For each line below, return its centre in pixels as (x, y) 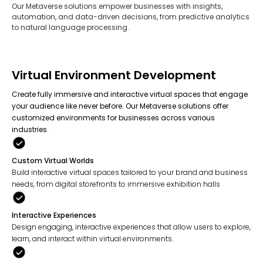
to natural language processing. (70, 28)
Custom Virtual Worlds (53, 161)
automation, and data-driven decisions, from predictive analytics (131, 17)
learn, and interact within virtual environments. (92, 239)
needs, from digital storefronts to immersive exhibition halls (116, 184)
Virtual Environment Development (114, 75)
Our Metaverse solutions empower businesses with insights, (117, 6)
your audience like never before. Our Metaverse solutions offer (120, 106)
